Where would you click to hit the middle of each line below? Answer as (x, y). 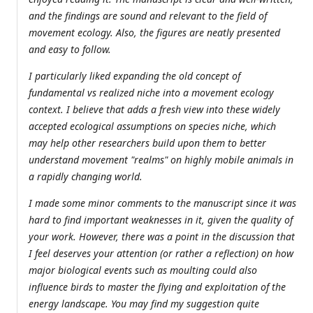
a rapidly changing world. (86, 176)
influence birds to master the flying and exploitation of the (157, 286)
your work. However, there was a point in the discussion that (162, 236)
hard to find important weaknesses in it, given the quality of (161, 219)
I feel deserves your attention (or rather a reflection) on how (161, 253)
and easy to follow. (70, 49)
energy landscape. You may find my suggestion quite (144, 303)
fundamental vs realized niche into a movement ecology (151, 92)
